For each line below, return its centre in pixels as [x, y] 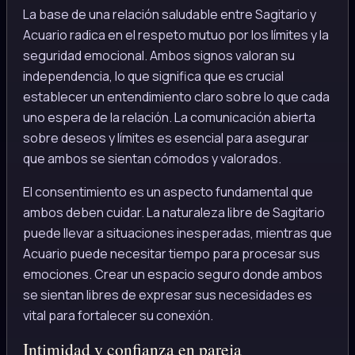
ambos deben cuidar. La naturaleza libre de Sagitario [174, 212]
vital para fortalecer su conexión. [118, 315]
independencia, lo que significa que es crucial [153, 76]
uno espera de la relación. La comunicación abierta [169, 117]
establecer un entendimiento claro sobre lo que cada [176, 96]
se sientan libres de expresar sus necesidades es [168, 294]
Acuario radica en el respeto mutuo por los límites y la [176, 34]
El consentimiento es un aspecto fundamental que [168, 191]
